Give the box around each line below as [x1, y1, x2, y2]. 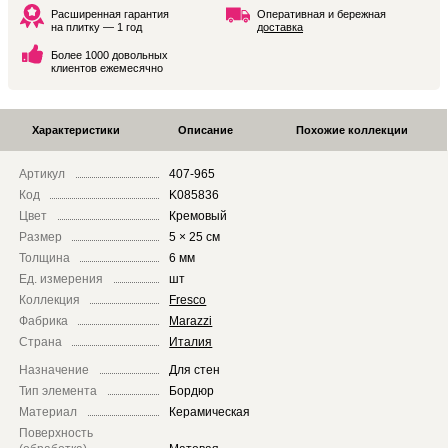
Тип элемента [19, 383, 98, 398]
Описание [177, 124, 233, 136]
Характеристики [32, 124, 120, 136]
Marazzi [169, 314, 213, 329]
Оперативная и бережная [257, 8, 386, 20]
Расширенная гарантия [51, 8, 169, 20]
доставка [257, 21, 303, 33]
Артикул [19, 167, 66, 182]
